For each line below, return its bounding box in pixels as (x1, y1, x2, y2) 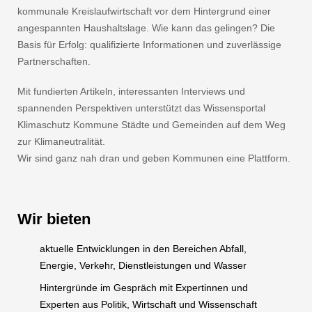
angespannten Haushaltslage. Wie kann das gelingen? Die (17, 22, 276, 34)
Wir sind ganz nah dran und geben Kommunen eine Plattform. (17, 153, 291, 164)
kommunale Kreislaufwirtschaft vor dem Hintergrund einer (17, 6, 272, 17)
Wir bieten (17, 210, 91, 228)
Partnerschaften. (17, 56, 91, 68)
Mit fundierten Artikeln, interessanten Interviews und (17, 86, 246, 97)
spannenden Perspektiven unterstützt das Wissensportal (17, 102, 266, 114)
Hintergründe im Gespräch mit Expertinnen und (39, 282, 248, 294)
